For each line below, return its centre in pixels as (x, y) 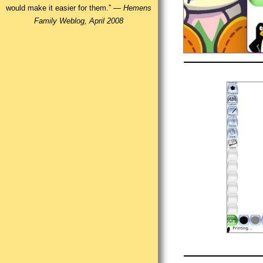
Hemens (138, 8)
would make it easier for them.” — (65, 8)
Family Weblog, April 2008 (79, 21)
